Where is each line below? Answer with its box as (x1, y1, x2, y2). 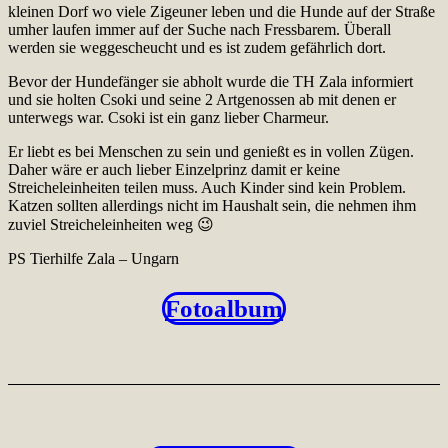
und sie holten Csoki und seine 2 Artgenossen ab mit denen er (8, 90, 396, 108)
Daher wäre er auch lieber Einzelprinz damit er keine (8, 160, 340, 178)
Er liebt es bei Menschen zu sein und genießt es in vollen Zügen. (8, 142, 414, 160)
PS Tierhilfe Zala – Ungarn (8, 249, 179, 267)
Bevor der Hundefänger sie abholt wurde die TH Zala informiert (8, 72, 413, 90)
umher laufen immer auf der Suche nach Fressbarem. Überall (8, 20, 391, 38)
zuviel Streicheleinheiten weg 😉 (8, 215, 214, 233)
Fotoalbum (165, 294, 283, 322)
